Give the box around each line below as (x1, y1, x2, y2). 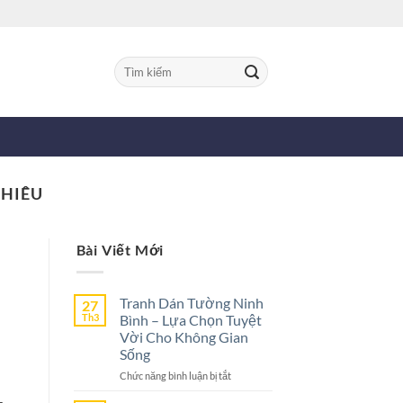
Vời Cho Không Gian (120, 328, 249, 346)
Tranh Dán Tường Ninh (120, 294, 264, 312)
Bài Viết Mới (76, 241, 165, 259)
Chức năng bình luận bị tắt (120, 370, 232, 382)
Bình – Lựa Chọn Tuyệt (120, 311, 263, 329)
